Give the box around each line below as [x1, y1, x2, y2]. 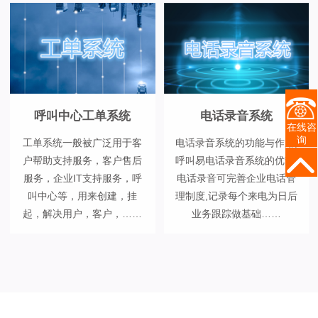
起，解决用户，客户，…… [23, 208, 143, 220]
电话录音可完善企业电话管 [176, 172, 296, 185]
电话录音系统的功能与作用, [175, 137, 297, 149]
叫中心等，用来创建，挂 [28, 190, 138, 202]
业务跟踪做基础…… [191, 208, 281, 220]
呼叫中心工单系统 [34, 109, 131, 123]
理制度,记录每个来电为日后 [175, 190, 297, 202]
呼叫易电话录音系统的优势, [175, 155, 297, 167]
